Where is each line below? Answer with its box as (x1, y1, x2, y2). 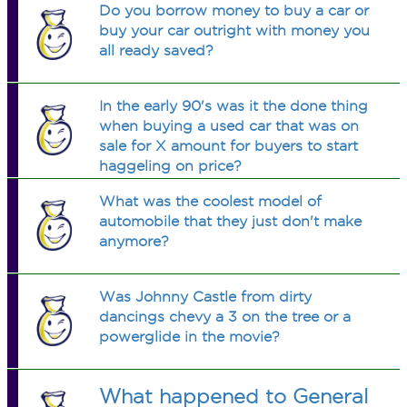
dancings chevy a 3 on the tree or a (99, 309, 352, 324)
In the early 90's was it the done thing (99, 98, 369, 114)
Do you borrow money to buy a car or (99, 3, 370, 18)
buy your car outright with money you (99, 23, 371, 38)
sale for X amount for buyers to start (99, 138, 359, 154)
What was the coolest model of (99, 194, 323, 209)
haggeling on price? (99, 158, 243, 174)
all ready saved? (99, 43, 214, 58)
